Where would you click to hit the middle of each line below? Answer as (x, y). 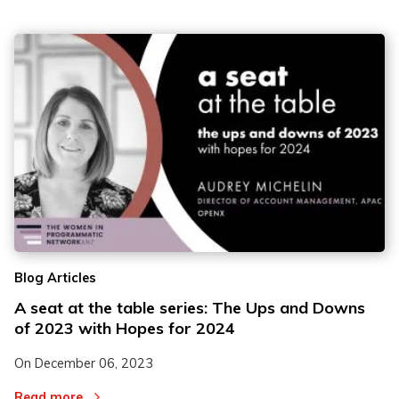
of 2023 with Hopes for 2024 (125, 328)
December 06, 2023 (94, 363)
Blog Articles (55, 277)
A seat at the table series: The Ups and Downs (190, 307)
